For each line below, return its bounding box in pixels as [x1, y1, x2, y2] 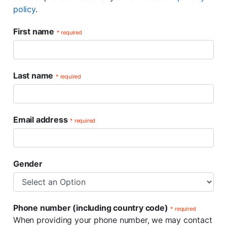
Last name [13, 70, 54, 81]
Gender [13, 159, 43, 169]
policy [13, 4, 35, 14]
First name [13, 26, 54, 36]
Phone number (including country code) [13, 203, 168, 213]
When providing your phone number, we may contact [13, 215, 212, 225]
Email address [13, 115, 68, 125]
